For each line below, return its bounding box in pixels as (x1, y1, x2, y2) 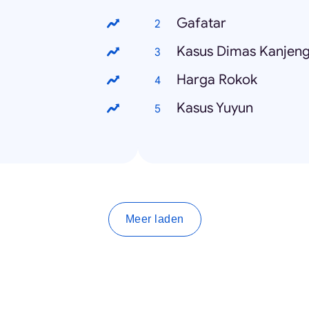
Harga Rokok (177, 71, 257, 89)
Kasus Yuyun (177, 99, 253, 117)
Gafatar (177, 14, 226, 32)
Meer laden (125, 213, 184, 226)
